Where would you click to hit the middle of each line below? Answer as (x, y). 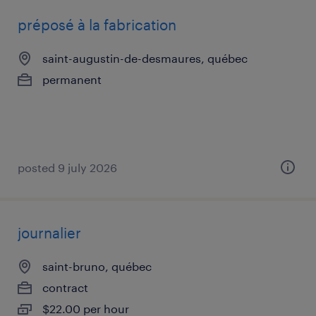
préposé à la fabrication (97, 25)
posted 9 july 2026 (67, 168)
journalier (49, 233)
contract (65, 287)
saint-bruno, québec (97, 266)
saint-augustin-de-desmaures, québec (145, 58)
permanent (72, 79)
